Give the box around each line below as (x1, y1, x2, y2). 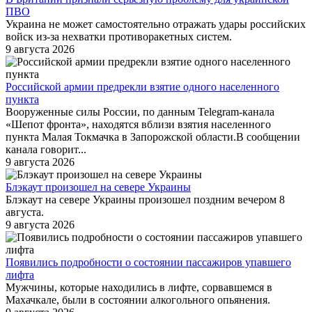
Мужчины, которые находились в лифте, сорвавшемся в (6, 281, 272, 294)
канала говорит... (6, 143, 86, 156)
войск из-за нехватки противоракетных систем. (6, 31, 232, 43)
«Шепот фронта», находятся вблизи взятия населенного (6, 118, 271, 131)
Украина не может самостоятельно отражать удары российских (6, 18, 306, 31)
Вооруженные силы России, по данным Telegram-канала (6, 106, 274, 118)
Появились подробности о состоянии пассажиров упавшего (6, 256, 291, 269)
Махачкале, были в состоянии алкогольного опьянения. (6, 294, 270, 306)
